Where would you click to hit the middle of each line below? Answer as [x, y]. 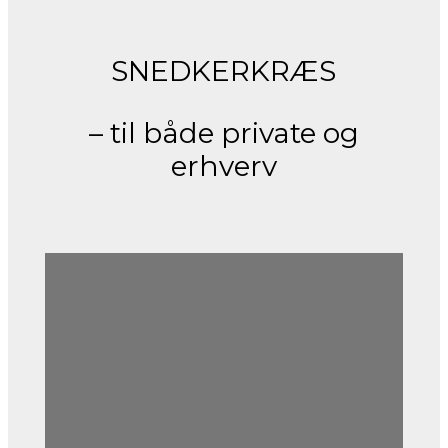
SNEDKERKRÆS [224, 71]
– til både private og [223, 133]
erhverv [223, 166]
